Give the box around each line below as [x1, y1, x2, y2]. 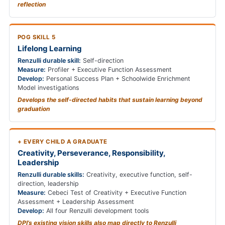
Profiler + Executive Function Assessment [46, 66, 172, 74]
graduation [18, 105, 50, 113]
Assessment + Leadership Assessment [18, 198, 134, 206]
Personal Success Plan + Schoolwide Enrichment [44, 75, 190, 83]
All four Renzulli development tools [44, 207, 149, 215]
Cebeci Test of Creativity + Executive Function [46, 189, 186, 197]
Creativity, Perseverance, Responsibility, [18, 148, 165, 158]
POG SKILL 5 [18, 34, 56, 41]
